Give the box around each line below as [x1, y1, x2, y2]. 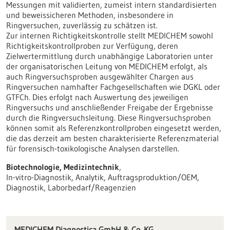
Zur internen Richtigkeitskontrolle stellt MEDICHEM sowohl [6, 30, 213, 41]
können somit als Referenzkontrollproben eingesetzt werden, [6, 123, 221, 133]
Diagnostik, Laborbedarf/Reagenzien [6, 182, 136, 193]
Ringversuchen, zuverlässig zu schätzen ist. [6, 20, 158, 30]
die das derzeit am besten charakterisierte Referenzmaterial [6, 133, 219, 143]
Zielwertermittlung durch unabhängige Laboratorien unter [6, 51, 213, 61]
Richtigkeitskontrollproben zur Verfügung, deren [6, 41, 178, 51]
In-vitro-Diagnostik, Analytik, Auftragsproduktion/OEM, [6, 172, 199, 182]
